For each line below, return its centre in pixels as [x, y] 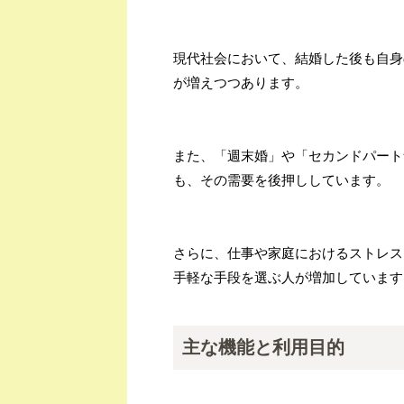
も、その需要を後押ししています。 [281, 179]
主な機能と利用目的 [263, 347]
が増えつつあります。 [241, 82]
